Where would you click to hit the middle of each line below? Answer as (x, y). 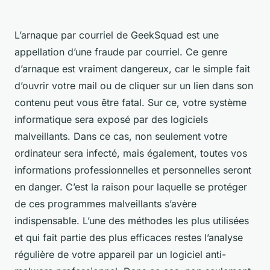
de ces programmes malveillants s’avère (105, 204)
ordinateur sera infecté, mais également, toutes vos (131, 153)
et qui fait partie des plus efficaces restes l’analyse (129, 238)
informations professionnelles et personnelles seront (133, 170)
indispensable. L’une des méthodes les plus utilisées (132, 221)
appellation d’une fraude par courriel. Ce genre (121, 52)
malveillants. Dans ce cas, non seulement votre (121, 137)
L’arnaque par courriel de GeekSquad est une (117, 35)
